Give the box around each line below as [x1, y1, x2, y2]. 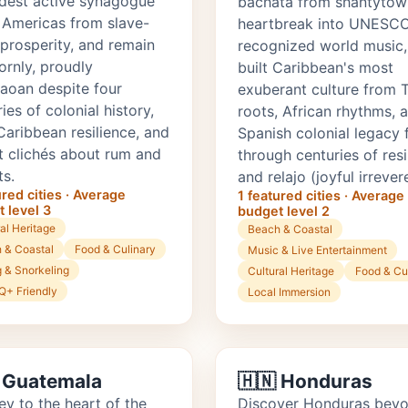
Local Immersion [248, 285, 331, 300]
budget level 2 [238, 203, 330, 219]
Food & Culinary [74, 242, 156, 257]
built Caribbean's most [238, 58, 393, 77]
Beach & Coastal [248, 222, 333, 237]
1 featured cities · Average [238, 188, 404, 204]
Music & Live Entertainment [248, 243, 388, 258]
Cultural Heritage [248, 264, 335, 279]
